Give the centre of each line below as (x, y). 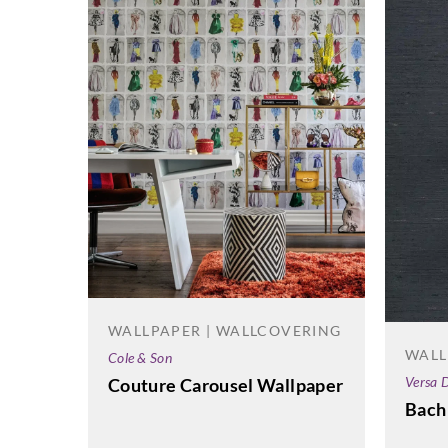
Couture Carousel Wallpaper (226, 384)
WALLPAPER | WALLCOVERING (225, 330)
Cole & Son (140, 357)
